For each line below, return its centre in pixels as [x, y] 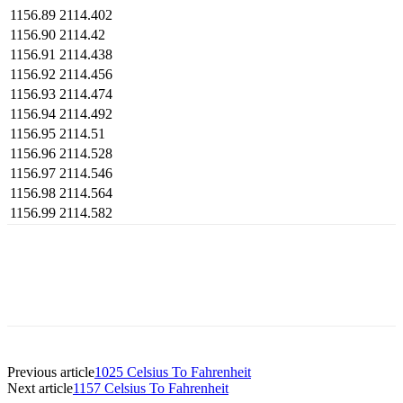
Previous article [51, 372]
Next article [40, 388]
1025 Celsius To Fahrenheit [173, 372]
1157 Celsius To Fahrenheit [151, 388]
